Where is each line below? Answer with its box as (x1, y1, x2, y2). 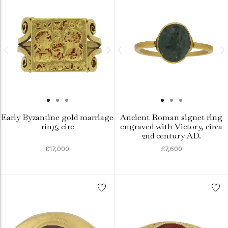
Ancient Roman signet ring (120, 112, 222, 123)
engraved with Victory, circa (120, 121, 222, 132)
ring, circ (41, 121, 74, 132)
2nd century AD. (141, 130, 201, 141)
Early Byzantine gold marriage (1, 112, 113, 123)
